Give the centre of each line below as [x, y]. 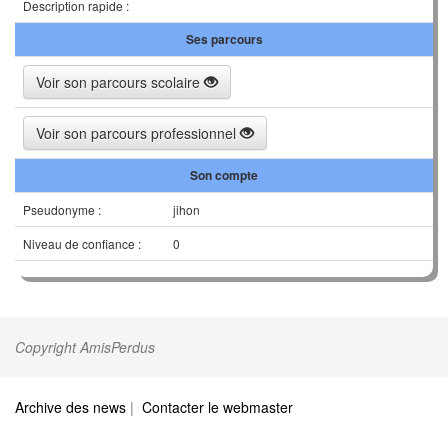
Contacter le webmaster [217, 407]
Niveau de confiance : [82, 243]
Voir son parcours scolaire [120, 82]
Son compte [224, 175]
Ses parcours [224, 39]
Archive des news [70, 407]
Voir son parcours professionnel [138, 133]
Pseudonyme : [62, 209]
